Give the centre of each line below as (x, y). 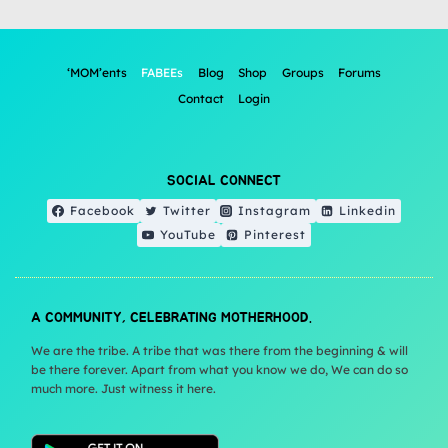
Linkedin (367, 211)
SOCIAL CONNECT (224, 181)
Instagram (275, 211)
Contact (200, 98)
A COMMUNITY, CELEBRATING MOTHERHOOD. (171, 318)
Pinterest (274, 235)
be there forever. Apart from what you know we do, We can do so (219, 370)
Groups (302, 72)
